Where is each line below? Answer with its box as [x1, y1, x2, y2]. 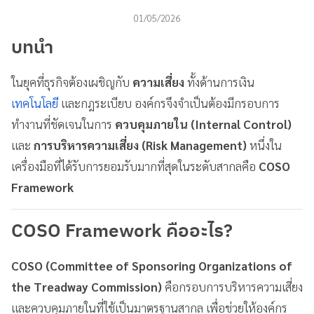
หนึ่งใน [247, 137, 282, 153]
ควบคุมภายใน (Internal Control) [115, 116, 292, 132]
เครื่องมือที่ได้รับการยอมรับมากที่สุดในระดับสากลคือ [11, 158, 259, 174]
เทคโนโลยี [11, 95, 58, 111]
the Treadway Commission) [11, 278, 162, 294]
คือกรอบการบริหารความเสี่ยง [162, 278, 303, 294]
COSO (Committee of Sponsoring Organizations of [11, 257, 292, 273]
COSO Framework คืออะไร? [11, 217, 233, 247]
